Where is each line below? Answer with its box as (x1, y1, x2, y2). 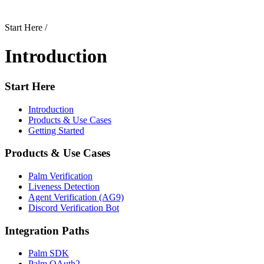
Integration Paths (5, 224, 89, 237)
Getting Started (28, 125, 84, 136)
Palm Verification (28, 171, 93, 181)
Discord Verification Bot (28, 203, 119, 213)
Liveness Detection (28, 181, 100, 192)
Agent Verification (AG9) (28, 192, 124, 203)
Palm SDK (28, 248, 69, 259)
